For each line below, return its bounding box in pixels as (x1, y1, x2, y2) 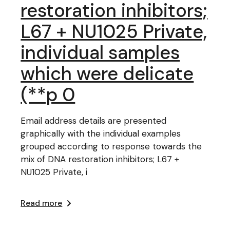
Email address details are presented (21, 115, 167, 126)
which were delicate (21, 62, 194, 86)
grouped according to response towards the (21, 141, 202, 152)
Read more (21, 198, 63, 208)
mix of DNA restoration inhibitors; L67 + (21, 154, 180, 165)
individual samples (21, 41, 180, 65)
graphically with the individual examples (21, 128, 181, 139)
